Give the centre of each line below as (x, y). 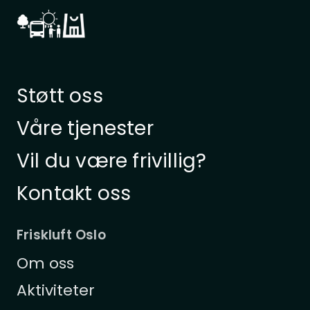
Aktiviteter (56, 290)
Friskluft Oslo (61, 235)
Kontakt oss (74, 193)
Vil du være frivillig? (112, 161)
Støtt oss (60, 95)
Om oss (45, 263)
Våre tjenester (85, 128)
